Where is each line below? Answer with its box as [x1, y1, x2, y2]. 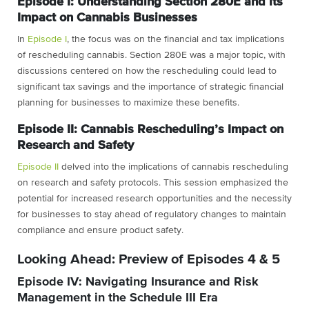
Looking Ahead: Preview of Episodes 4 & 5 [17, 252, 280, 266]
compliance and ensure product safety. [17, 225, 183, 235]
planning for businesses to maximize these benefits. [17, 97, 239, 108]
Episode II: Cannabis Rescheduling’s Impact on [17, 123, 283, 136]
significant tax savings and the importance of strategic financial [17, 81, 283, 92]
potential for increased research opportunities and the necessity [17, 193, 292, 203]
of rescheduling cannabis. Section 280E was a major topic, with [17, 50, 286, 60]
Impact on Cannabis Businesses [17, 11, 197, 24]
